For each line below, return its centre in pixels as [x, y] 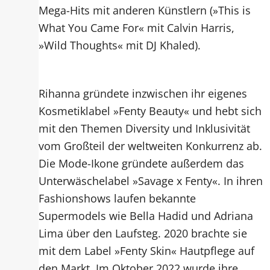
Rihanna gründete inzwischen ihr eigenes [143, 93]
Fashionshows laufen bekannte [118, 198]
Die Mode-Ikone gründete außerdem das [142, 163]
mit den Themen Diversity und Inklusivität [145, 128]
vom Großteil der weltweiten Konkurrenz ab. [151, 145]
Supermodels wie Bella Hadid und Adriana [146, 215]
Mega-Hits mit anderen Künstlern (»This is [145, 10]
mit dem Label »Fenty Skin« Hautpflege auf [147, 250]
